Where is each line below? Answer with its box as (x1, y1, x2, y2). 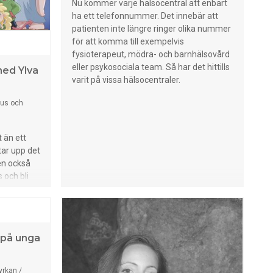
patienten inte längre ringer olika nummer (72, 24, 231, 34)
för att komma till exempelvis (72, 37, 184, 46)
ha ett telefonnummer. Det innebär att (72, 11, 218, 21)
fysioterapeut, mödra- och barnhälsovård (72, 49, 230, 59)
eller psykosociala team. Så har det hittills (72, 62, 230, 72)
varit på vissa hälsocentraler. (72, 75, 180, 85)
